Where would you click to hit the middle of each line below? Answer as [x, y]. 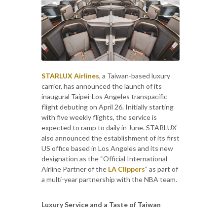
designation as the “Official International [104, 158]
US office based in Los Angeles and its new [107, 148]
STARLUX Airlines [70, 75]
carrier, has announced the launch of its [102, 86]
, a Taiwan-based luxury [135, 75]
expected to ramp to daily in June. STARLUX [109, 127]
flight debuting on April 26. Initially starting [108, 107]
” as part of [162, 169]
